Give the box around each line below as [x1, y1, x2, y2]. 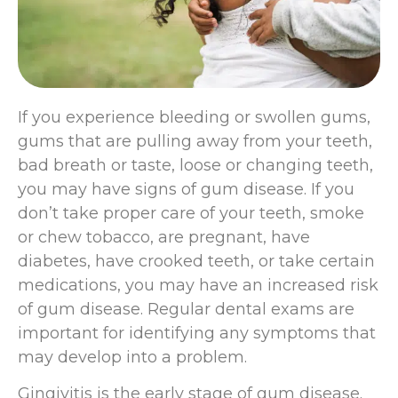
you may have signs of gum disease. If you [18, 179, 354, 199]
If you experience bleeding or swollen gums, [18, 107, 370, 127]
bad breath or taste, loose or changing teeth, [18, 155, 373, 175]
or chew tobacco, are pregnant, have [18, 227, 310, 247]
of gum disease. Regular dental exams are [18, 298, 354, 319]
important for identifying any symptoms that [18, 322, 376, 343]
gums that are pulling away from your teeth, [18, 131, 372, 151]
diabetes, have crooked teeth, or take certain [18, 251, 375, 271]
